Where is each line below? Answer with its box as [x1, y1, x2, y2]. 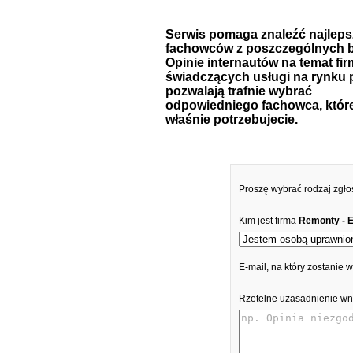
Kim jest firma [239, 215, 299, 226]
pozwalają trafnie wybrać [165, 84, 312, 98]
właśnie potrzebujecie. [165, 113, 298, 126]
